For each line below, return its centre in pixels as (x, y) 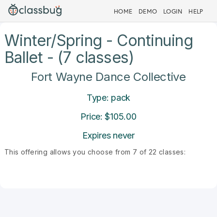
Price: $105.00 (108, 116)
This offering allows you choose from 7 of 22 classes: (95, 152)
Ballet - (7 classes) (69, 57)
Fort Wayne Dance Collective (108, 77)
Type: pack (108, 98)
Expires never (108, 135)
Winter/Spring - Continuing (99, 40)
